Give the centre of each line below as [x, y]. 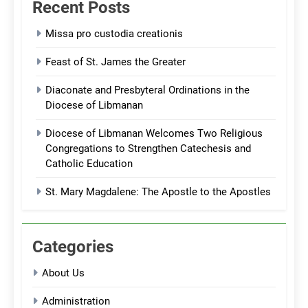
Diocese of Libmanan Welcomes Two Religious [154, 134]
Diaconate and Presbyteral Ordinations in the [147, 90]
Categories [73, 247]
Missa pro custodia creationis [114, 34]
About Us [63, 273]
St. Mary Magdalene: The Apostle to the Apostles [158, 192]
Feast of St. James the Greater [115, 62]
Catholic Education [89, 164]
